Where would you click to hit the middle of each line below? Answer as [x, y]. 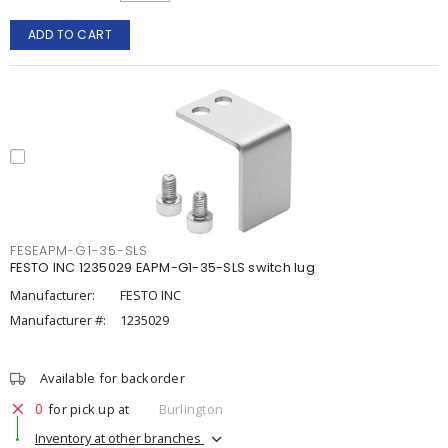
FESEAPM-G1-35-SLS [79, 250]
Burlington [190, 408]
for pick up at [89, 408]
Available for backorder [112, 378]
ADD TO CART [70, 34]
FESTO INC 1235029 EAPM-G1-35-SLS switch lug [162, 267]
